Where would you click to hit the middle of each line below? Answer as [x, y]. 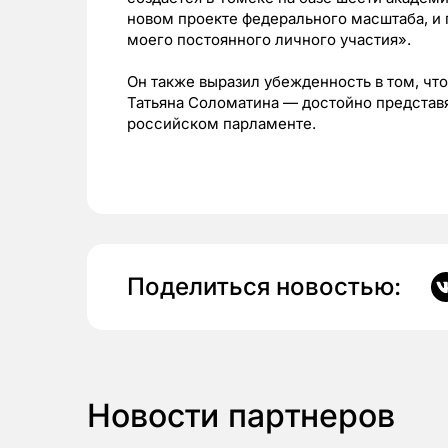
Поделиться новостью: [264, 287]
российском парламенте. [221, 124]
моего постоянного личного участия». [269, 40]
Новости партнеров [241, 416]
